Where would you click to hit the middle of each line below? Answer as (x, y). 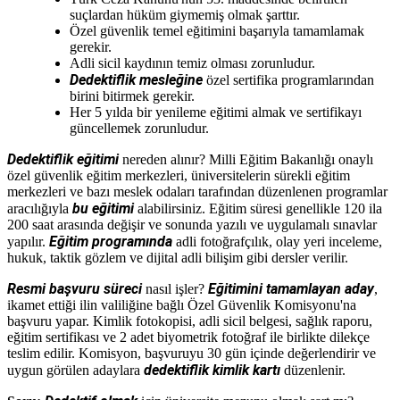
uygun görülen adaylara (75, 370)
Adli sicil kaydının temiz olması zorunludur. (192, 62)
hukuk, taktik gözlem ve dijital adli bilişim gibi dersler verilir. (178, 257)
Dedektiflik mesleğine (136, 79)
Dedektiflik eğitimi (63, 159)
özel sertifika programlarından (288, 79)
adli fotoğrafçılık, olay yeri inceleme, (277, 241)
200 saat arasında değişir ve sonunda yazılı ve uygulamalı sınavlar (192, 224)
